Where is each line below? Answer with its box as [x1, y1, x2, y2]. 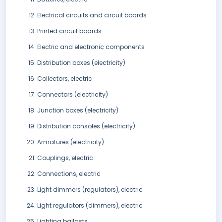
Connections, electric [37, 169, 101, 178]
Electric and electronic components [37, 43, 145, 52]
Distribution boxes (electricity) [37, 58, 125, 67]
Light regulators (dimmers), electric [37, 201, 143, 210]
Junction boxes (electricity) [37, 106, 118, 115]
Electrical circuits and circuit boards [37, 11, 147, 20]
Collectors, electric [37, 74, 92, 83]
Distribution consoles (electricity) [37, 122, 135, 131]
